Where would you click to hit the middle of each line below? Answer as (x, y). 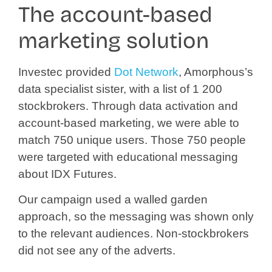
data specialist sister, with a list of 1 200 (120, 89)
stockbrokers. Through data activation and (128, 106)
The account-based (115, 15)
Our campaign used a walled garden (113, 200)
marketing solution (114, 41)
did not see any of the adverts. (97, 251)
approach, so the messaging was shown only (136, 217)
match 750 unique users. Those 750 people (132, 140)
